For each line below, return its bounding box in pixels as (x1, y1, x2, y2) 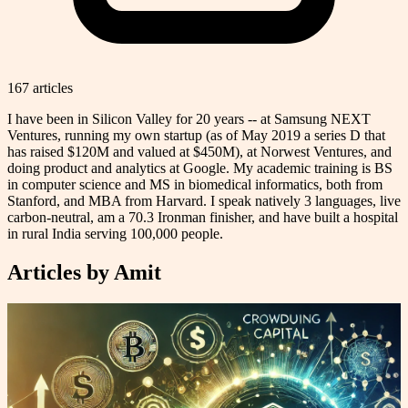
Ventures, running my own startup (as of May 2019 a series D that (7, 127, 385, 143)
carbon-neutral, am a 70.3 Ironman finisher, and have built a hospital (7, 209, 398, 225)
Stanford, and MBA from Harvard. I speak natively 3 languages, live (7, 192, 401, 209)
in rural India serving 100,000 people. (7, 225, 223, 241)
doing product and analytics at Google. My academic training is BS (7, 159, 393, 176)
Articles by (7, 260, 114, 284)
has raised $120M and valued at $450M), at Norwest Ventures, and (7, 143, 392, 159)
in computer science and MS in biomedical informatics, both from (7, 176, 382, 192)
